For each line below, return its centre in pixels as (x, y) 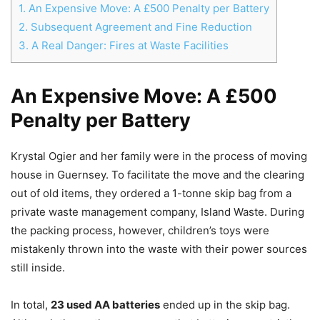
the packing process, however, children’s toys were (140, 230)
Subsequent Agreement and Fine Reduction (140, 26)
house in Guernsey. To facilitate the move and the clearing (157, 174)
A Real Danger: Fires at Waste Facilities (129, 45)
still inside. (38, 267)
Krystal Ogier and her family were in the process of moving (159, 156)
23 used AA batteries (105, 304)
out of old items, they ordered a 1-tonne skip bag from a (151, 193)
